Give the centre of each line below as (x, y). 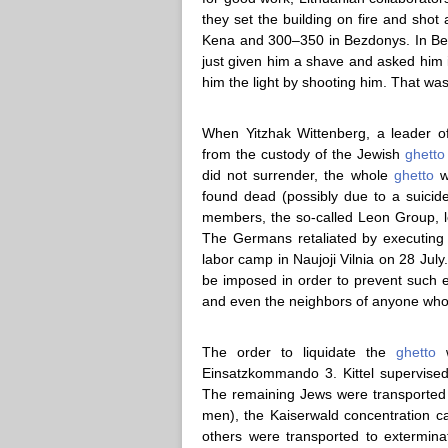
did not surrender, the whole (298, 175)
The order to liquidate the (299, 352)
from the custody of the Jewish (303, 154)
